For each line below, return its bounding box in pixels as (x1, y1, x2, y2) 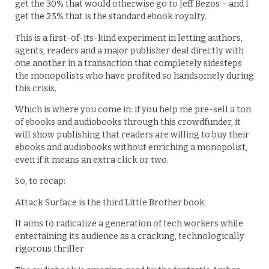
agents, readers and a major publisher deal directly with (15, 45, 244, 56)
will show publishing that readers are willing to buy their (15, 130, 249, 140)
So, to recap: (15, 176, 65, 187)
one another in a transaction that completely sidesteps (15, 58, 242, 68)
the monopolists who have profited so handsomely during (15, 70, 254, 81)
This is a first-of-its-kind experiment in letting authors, (15, 32, 243, 43)
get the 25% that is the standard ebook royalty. (15, 11, 207, 22)
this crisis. (15, 83, 56, 94)
